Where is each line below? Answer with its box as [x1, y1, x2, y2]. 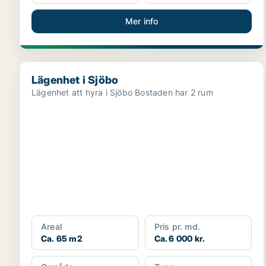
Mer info [125, 16, 159, 26]
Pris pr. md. [154, 221, 201, 232]
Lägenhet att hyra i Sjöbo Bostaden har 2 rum [135, 87, 213, 97]
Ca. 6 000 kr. [154, 233, 205, 243]
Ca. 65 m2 [41, 233, 83, 243]
